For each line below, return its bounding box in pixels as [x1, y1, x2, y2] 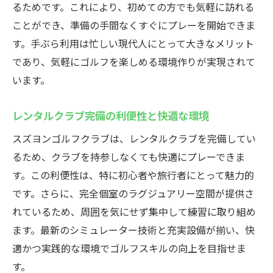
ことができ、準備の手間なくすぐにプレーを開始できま [12, 18, 255, 32]
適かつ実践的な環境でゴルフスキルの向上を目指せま [12, 241, 246, 255]
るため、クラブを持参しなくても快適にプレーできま [12, 149, 245, 164]
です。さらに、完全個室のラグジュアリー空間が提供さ [12, 186, 254, 200]
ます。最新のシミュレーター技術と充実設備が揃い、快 [12, 222, 255, 237]
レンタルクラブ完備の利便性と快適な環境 [12, 107, 209, 123]
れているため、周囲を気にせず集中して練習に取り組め [12, 204, 256, 219]
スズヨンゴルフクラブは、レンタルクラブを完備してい [12, 131, 256, 146]
